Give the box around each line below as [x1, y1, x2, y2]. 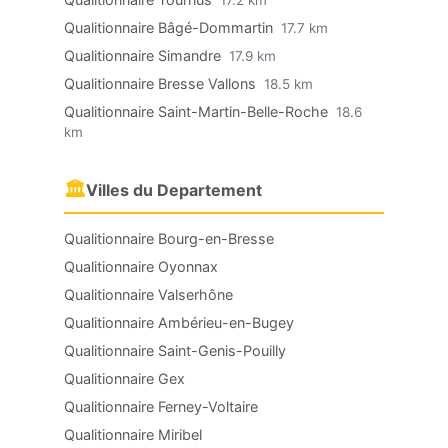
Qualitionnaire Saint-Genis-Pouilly [64, 342, 286, 359]
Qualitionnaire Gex [64, 370, 185, 387]
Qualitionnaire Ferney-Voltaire [64, 398, 258, 415]
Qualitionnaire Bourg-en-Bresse [64, 230, 274, 247]
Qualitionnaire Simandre [64, 47, 225, 64]
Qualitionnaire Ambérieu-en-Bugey [64, 314, 294, 331]
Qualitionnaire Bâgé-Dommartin [64, 19, 277, 36]
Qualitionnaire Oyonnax [64, 258, 218, 275]
